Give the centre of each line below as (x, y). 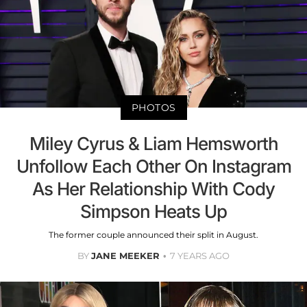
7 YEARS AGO (200, 255)
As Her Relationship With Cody (153, 188)
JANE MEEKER (125, 255)
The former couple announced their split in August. (153, 234)
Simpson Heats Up (153, 211)
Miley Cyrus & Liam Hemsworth (153, 143)
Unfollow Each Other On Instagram (153, 166)
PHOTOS (153, 107)
